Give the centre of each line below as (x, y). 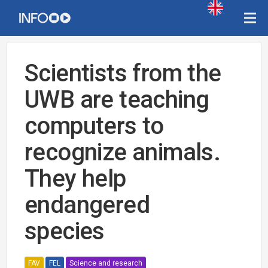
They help (75, 179)
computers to (94, 126)
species (65, 231)
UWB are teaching (117, 100)
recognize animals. (123, 152)
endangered (87, 205)
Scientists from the (123, 73)
